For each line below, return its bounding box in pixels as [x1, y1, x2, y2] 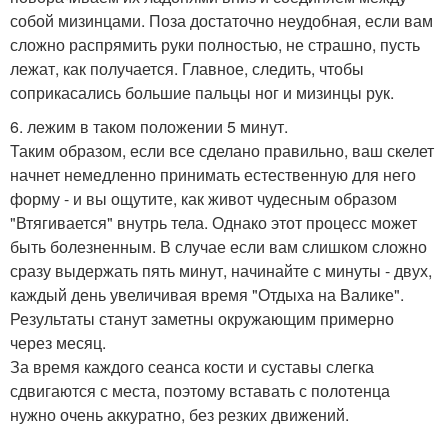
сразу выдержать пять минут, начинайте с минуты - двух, [10, 259, 432, 283]
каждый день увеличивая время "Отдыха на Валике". [10, 283, 404, 307]
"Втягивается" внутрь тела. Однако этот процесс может [10, 211, 417, 235]
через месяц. [10, 331, 106, 355]
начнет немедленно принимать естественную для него [10, 163, 416, 187]
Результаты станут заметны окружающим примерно [10, 307, 394, 331]
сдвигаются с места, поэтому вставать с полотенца [10, 379, 390, 403]
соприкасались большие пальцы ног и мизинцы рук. [10, 81, 394, 105]
